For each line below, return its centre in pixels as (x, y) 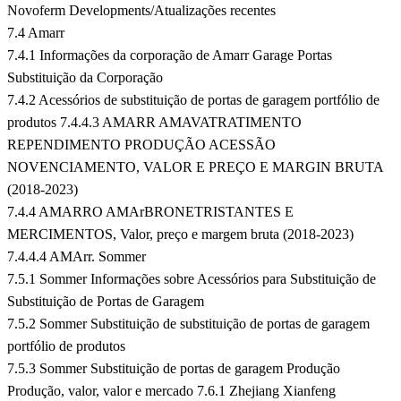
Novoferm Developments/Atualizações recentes (141, 11)
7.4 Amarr (36, 33)
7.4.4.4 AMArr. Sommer (77, 257)
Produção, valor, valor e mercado (102, 391)
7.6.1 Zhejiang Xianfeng (266, 391)
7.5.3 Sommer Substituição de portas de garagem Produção (174, 369)
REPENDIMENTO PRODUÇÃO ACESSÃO (141, 145)
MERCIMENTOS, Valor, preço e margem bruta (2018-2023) (180, 235)
